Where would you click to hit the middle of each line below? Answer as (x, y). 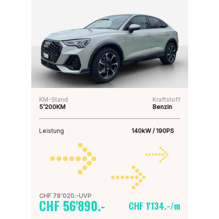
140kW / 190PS (153, 131)
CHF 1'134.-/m (154, 206)
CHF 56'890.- (72, 206)
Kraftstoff (166, 99)
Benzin (162, 107)
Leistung (51, 131)
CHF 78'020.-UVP (65, 196)
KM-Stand (53, 99)
